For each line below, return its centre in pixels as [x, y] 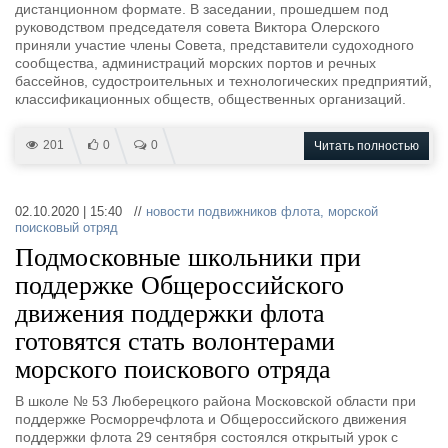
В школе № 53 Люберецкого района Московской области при [215, 401]
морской [353, 211]
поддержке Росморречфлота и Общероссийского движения [211, 419]
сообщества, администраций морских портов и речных [195, 63]
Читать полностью [366, 146]
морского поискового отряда [173, 369]
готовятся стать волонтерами [175, 341]
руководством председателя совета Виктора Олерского [197, 27]
